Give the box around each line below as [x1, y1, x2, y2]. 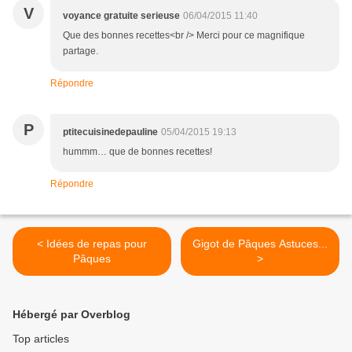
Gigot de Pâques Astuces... [192, 237, 328, 251]
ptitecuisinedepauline [63, 126, 158, 138]
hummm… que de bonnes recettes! [63, 146, 212, 158]
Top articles [13, 332, 69, 346]
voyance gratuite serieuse [63, 10, 180, 22]
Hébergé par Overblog [13, 308, 130, 321]
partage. [63, 46, 98, 57]
